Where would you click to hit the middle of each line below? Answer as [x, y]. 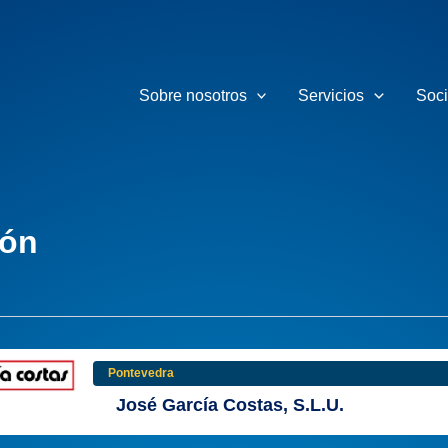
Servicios [331, 95]
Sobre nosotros [192, 95]
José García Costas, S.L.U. [230, 405]
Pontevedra [141, 373]
